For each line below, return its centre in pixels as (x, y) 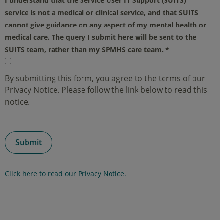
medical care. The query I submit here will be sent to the (101, 37)
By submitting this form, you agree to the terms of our (105, 78)
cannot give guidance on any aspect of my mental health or (106, 25)
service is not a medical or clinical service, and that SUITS (102, 13)
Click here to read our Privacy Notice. (66, 173)
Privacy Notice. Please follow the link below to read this (106, 90)
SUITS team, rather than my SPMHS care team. (85, 50)
